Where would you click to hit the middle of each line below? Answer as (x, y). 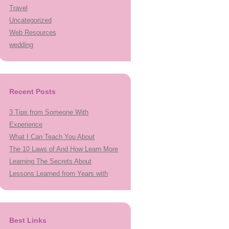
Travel (18, 8)
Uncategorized (30, 20)
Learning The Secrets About (50, 161)
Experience (26, 124)
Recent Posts (32, 91)
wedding (21, 45)
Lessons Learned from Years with (59, 174)
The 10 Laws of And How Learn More (64, 149)
